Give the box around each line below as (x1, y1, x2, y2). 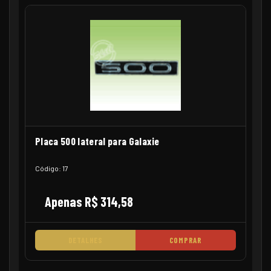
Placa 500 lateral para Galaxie (35, 134, 160, 147)
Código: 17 (35, 163, 68, 172)
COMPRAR (169, 235, 202, 245)
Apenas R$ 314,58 (45, 193, 133, 209)
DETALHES (68, 235, 103, 245)
